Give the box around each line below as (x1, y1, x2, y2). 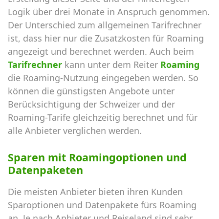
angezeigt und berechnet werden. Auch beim (8, 45, 194, 57)
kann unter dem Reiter (65, 58, 160, 70)
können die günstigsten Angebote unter (8, 85, 175, 97)
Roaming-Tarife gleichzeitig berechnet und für (8, 111, 197, 123)
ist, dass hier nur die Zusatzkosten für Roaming (8, 32, 204, 44)
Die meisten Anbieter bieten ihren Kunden (8, 185, 183, 197)
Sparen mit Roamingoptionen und (8, 150, 187, 164)
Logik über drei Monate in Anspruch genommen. (8, 5, 210, 18)
